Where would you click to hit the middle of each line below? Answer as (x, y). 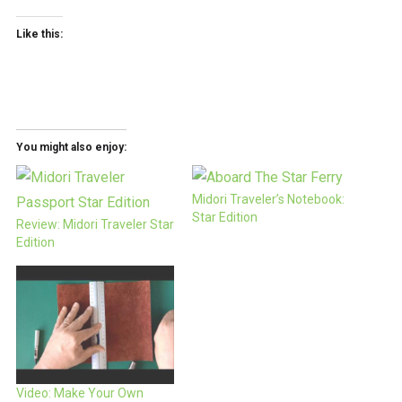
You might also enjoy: (71, 147)
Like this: (39, 34)
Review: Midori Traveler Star (95, 224)
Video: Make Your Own (79, 393)
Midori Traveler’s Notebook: (268, 199)
